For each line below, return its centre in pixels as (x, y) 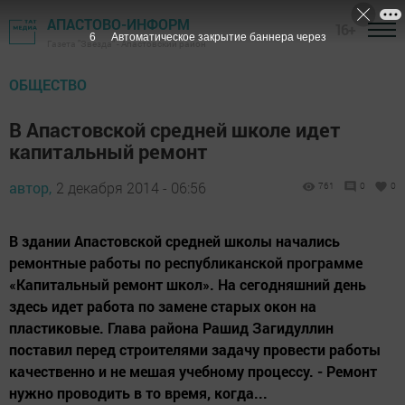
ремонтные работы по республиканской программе (186, 263)
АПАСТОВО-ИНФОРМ (118, 24)
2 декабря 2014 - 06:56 (131, 188)
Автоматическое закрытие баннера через (218, 37)
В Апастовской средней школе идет (175, 130)
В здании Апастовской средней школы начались (174, 241)
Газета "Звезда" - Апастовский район (127, 44)
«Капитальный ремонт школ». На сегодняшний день (188, 284)
